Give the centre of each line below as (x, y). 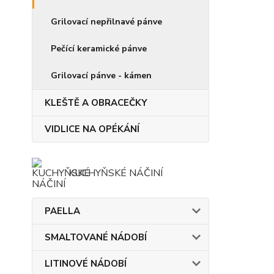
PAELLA (62, 211)
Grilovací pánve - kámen (101, 76)
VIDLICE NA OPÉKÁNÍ (92, 129)
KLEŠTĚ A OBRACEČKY (96, 103)
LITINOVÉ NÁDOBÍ (86, 264)
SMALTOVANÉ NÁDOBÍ (96, 237)
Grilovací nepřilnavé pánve (106, 22)
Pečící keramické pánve (99, 49)
